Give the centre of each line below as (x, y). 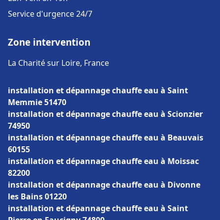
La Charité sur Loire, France (58, 63)
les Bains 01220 (37, 196)
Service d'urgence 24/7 (50, 14)
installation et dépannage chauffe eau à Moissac (103, 161)
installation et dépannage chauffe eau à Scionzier (105, 114)
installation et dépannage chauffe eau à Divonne (104, 185)
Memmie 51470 (37, 102)
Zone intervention (49, 42)
